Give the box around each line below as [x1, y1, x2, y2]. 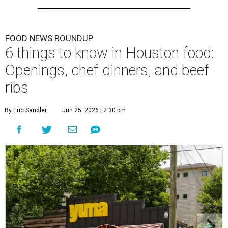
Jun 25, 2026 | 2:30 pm [62, 107, 126, 115]
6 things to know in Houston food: [5, 44, 214, 62]
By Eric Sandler [5, 107, 47, 115]
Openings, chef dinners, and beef [5, 62, 209, 79]
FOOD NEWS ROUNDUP [5, 33, 93, 44]
